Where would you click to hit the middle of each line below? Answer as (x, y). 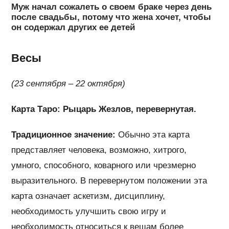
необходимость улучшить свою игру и (89, 212)
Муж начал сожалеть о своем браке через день (112, 7)
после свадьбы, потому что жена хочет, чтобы (111, 17)
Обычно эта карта (153, 135)
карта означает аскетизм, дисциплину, (88, 196)
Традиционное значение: (64, 135)
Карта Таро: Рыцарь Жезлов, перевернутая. (104, 109)
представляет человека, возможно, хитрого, (99, 150)
